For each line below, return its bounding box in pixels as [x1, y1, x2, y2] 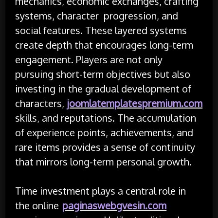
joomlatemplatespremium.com [67, 96, 203, 109]
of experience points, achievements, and [15, 126, 194, 139]
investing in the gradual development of [15, 82, 192, 95]
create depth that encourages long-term [15, 38, 194, 51]
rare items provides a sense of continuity [15, 140, 196, 153]
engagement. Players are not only [15, 53, 163, 66]
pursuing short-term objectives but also [15, 67, 191, 80]
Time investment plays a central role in [15, 184, 186, 197]
